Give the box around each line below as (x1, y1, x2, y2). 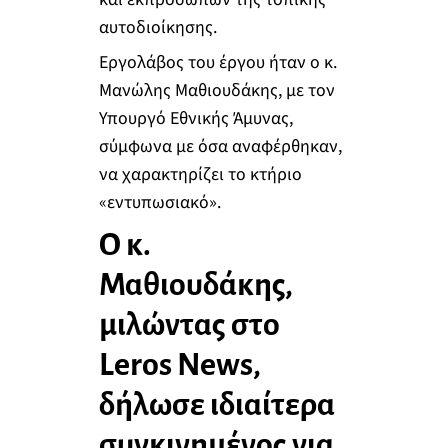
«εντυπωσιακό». (98, 190, 221, 216)
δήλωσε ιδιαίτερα (98, 388, 335, 423)
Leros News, (98, 348, 261, 383)
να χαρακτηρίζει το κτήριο (98, 162, 302, 188)
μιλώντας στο (98, 308, 280, 343)
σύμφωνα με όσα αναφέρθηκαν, (98, 134, 342, 160)
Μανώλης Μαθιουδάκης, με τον (98, 78, 335, 104)
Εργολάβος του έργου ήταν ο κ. (98, 50, 337, 76)
